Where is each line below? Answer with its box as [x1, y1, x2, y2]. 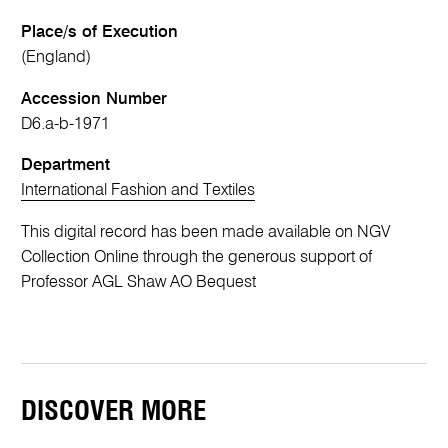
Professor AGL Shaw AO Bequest [21, 273, 257, 291]
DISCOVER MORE [21, 398, 207, 426]
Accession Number [21, 90, 168, 108]
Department [21, 157, 111, 175]
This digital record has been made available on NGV [21, 223, 391, 241]
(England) [21, 49, 92, 67]
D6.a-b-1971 [21, 115, 111, 133]
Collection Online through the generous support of [21, 248, 373, 266]
